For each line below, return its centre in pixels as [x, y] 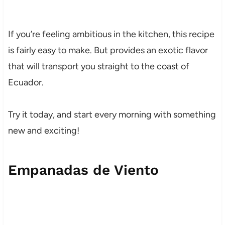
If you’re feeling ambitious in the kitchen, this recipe [111, 34]
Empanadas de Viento [83, 170]
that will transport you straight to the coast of [98, 67]
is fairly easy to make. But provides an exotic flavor [108, 50]
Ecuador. [26, 83]
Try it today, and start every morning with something [112, 115]
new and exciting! [43, 131]
